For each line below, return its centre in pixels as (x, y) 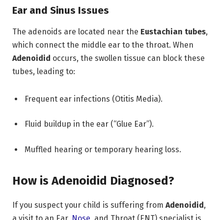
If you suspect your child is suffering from (89, 205)
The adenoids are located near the (76, 31)
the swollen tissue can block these (142, 58)
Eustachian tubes (173, 31)
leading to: (55, 71)
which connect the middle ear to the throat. (92, 45)
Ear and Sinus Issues (61, 10)
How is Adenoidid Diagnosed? (93, 181)
